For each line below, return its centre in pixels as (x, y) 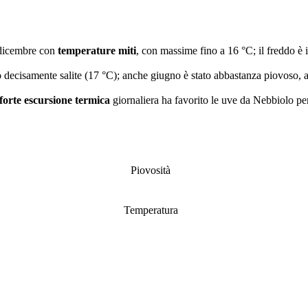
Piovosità (151, 170)
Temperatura (151, 210)
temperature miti (97, 51)
